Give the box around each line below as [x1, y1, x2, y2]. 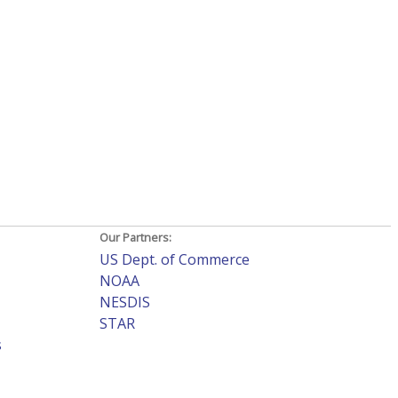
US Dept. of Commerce [99, 250, 250, 270]
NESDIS [99, 292, 150, 313]
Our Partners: [99, 229, 171, 246]
